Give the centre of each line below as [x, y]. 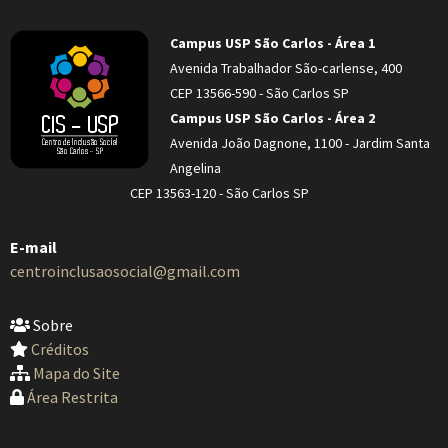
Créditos [60, 349]
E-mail [33, 247]
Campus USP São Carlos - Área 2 [272, 118]
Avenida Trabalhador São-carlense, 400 [286, 68]
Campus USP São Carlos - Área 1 [272, 43]
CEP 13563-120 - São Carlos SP [219, 193]
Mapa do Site [76, 373]
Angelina [195, 168]
